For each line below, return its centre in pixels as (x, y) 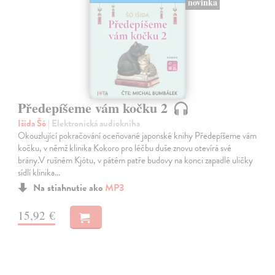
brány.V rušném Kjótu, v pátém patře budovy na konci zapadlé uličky (136, 161)
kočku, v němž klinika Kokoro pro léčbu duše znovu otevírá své (125, 148)
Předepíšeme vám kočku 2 (95, 107)
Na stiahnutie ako (69, 188)
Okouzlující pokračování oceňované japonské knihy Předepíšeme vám (137, 136)
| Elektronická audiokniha (94, 124)
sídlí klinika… (39, 173)
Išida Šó (33, 124)
